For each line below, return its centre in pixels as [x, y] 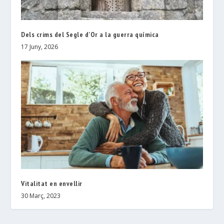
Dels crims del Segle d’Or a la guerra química [90, 35]
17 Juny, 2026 [40, 47]
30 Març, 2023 [41, 196]
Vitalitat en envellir [52, 184]
